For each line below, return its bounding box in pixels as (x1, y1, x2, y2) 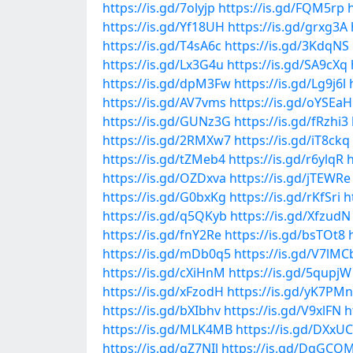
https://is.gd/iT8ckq (234, 132, 350, 149)
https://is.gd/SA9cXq (227, 56, 347, 73)
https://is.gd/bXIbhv (102, 302, 221, 319)
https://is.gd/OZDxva (102, 169, 226, 187)
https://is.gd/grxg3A (228, 18, 347, 35)
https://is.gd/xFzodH (102, 283, 224, 300)
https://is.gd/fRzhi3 (234, 113, 348, 130)
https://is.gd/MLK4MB (102, 321, 232, 338)
